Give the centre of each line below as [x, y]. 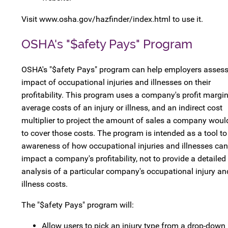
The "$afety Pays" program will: [78, 205]
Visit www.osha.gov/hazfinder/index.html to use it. [112, 19]
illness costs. [45, 184]
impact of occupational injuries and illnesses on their [116, 82]
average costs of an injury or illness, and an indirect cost [122, 107]
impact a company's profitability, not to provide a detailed [124, 158]
